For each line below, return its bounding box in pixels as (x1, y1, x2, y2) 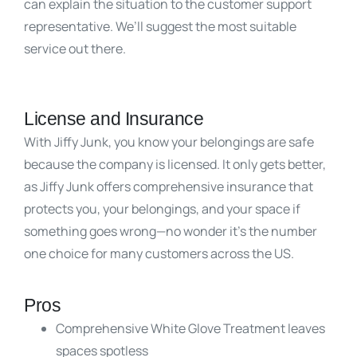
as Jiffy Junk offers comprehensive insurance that (24, 177, 313, 195)
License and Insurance (24, 108, 204, 129)
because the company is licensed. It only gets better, (24, 155, 326, 173)
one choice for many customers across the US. (24, 244, 294, 262)
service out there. (24, 39, 128, 57)
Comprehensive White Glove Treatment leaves (56, 319, 325, 337)
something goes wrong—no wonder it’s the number (24, 222, 317, 240)
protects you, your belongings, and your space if (24, 199, 300, 218)
